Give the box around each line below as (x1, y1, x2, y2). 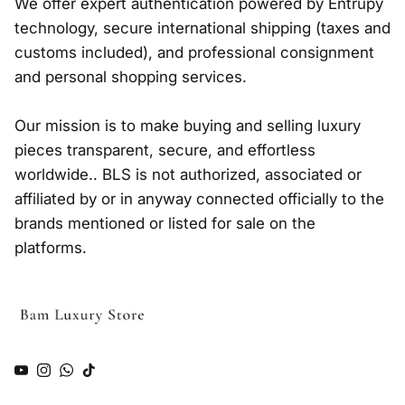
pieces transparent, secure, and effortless (14, 140, 316, 159)
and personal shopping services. (14, 67, 247, 86)
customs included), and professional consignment (14, 42, 374, 61)
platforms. (14, 238, 87, 257)
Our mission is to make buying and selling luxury (14, 116, 361, 135)
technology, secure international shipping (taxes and (14, 18, 391, 37)
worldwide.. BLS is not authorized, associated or (14, 165, 362, 184)
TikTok (88, 365, 135, 384)
